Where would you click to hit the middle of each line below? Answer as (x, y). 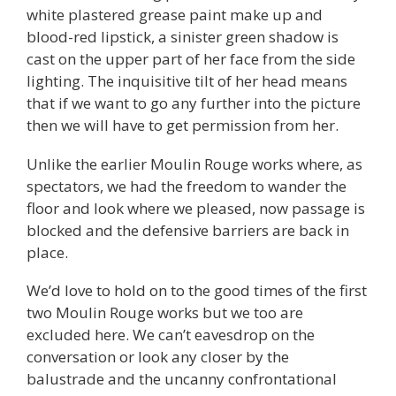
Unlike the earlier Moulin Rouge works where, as (194, 164)
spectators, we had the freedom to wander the (187, 186)
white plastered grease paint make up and (175, 14)
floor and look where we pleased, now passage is (196, 208)
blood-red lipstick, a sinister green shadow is (183, 36)
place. (47, 252)
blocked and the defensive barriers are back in (188, 230)
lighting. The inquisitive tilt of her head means (187, 80)
